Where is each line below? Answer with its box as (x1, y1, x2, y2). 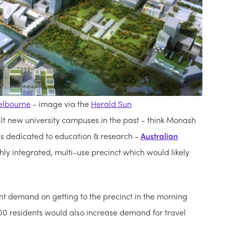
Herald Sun (91, 98, 132, 110)
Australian (141, 130, 178, 142)
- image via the (31, 98, 91, 110)
